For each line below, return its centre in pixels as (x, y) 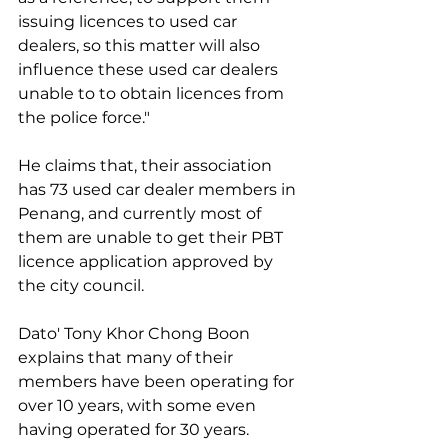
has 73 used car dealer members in (159, 189)
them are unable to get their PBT (152, 237)
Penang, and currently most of (141, 213)
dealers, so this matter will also (141, 45)
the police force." (84, 117)
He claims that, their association (147, 165)
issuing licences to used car (129, 21)
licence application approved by (147, 261)
